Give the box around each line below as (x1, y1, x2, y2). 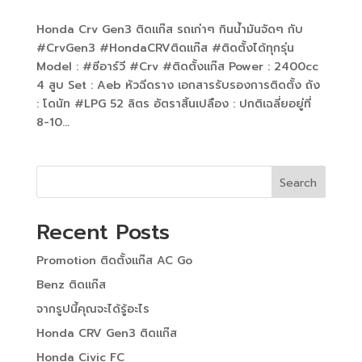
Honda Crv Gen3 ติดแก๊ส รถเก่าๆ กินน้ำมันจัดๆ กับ (36, 20, 303, 38)
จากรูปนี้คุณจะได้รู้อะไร (36, 300, 149, 318)
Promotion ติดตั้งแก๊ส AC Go (36, 251, 192, 269)
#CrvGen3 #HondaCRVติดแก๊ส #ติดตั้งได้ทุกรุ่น (36, 39, 294, 57)
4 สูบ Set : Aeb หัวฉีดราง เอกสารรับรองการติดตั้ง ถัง (36, 76, 320, 94)
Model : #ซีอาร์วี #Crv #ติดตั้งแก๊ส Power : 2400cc (36, 57, 318, 75)
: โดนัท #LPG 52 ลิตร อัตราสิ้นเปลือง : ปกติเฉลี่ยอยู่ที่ (36, 95, 311, 112)
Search (280, 174, 318, 192)
